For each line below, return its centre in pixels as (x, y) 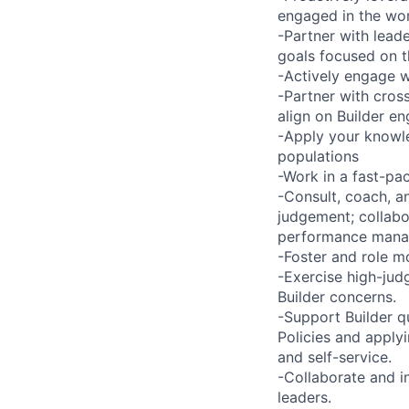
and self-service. (335, 357)
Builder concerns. (337, 296)
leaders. (304, 397)
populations (318, 156)
